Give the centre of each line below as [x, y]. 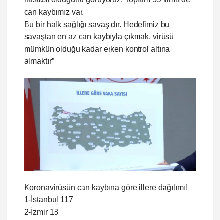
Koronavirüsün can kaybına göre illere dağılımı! [106, 187]
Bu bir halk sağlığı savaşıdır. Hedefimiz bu [97, 25]
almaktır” [39, 61]
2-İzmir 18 [41, 212]
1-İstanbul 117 [49, 200]
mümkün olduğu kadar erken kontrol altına [97, 49]
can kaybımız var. [54, 12]
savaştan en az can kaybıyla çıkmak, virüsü [99, 37]
